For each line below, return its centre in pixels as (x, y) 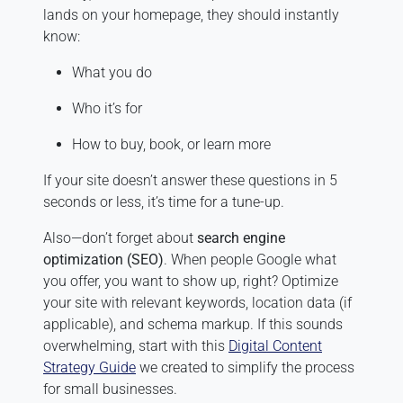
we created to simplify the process (245, 367)
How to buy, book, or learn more (171, 144)
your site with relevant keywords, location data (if (197, 302)
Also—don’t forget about (120, 237)
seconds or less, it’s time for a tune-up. (164, 201)
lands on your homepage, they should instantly (191, 14)
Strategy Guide (90, 367)
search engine (241, 237)
